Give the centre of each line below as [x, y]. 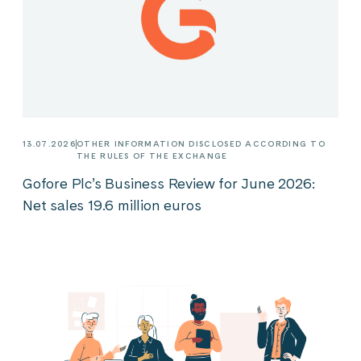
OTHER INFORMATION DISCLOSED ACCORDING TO [201, 144]
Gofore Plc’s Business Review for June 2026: [169, 184]
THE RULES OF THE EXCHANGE [152, 156]
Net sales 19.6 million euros [112, 205]
